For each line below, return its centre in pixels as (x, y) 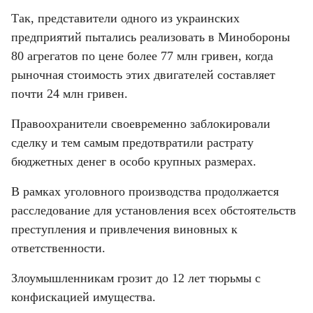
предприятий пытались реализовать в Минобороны (151, 37)
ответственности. (58, 248)
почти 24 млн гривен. (70, 94)
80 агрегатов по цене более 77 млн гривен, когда (142, 56)
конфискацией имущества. (83, 297)
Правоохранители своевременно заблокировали (141, 124)
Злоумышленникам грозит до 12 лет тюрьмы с (136, 278)
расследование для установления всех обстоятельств (154, 211)
